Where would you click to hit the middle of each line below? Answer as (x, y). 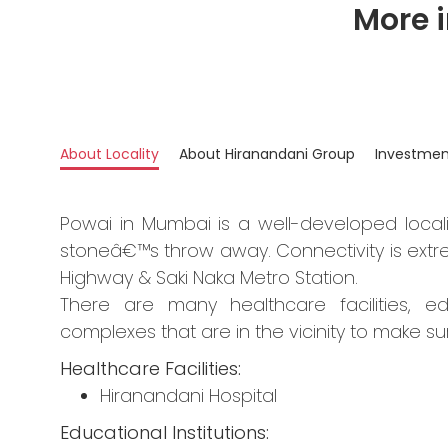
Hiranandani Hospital (188, 396)
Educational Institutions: (164, 433)
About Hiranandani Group (267, 154)
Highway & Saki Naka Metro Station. (209, 278)
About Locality (109, 154)
